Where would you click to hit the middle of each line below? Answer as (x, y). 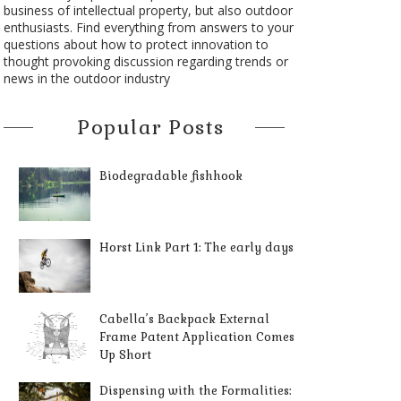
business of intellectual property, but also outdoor (148, 10)
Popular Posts (151, 127)
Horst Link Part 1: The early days (196, 247)
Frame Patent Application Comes (197, 337)
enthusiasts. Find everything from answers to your (148, 27)
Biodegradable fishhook (171, 176)
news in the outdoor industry (86, 78)
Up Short (125, 355)
